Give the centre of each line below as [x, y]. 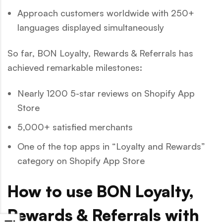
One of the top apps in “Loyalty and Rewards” [111, 146]
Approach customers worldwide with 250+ [106, 13]
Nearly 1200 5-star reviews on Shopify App [106, 93]
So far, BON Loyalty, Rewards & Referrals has [100, 53]
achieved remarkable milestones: [75, 67]
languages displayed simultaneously [91, 27]
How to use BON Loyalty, [101, 191]
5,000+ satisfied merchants [75, 127]
